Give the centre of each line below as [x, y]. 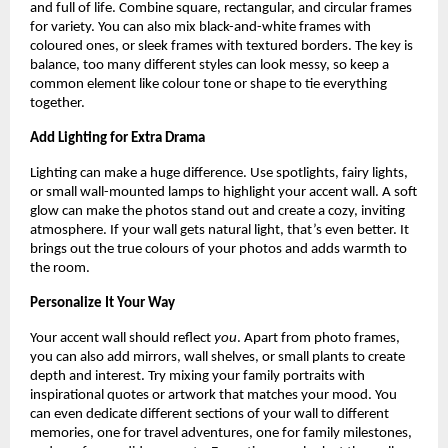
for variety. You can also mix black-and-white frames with [200, 28]
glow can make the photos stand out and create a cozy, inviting [217, 212]
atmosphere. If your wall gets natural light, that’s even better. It [219, 231]
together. [59, 104]
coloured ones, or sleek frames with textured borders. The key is [221, 47]
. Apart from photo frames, [318, 339]
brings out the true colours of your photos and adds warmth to [218, 250]
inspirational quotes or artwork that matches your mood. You [213, 396]
